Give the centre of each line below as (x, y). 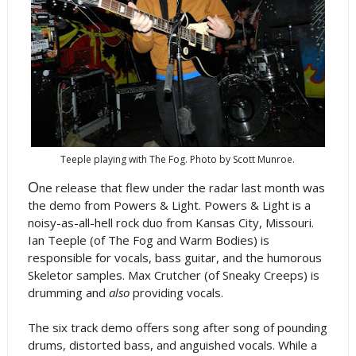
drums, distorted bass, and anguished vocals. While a (172, 344)
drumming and (68, 292)
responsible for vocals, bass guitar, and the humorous (174, 257)
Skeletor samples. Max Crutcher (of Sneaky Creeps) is (173, 275)
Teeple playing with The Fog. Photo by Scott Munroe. (178, 159)
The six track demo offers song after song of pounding (177, 327)
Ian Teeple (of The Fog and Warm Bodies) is (148, 240)
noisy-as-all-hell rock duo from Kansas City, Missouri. (170, 222)
